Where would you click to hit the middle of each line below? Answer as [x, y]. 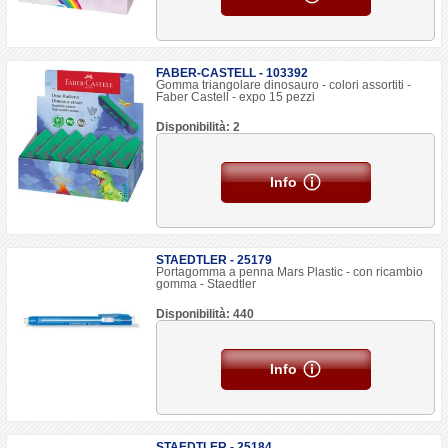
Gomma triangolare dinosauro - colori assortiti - [284, 85]
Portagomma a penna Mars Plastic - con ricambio [290, 272]
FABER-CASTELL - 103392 [232, 73]
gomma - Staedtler [206, 284]
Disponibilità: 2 [198, 127]
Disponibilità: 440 [205, 314]
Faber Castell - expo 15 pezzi [236, 97]
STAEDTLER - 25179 [214, 260]
